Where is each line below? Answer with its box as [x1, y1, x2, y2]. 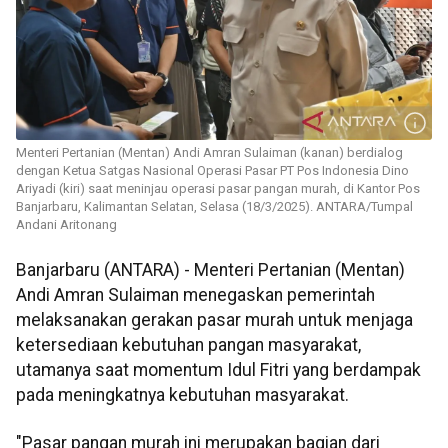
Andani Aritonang [16, 217, 117, 233]
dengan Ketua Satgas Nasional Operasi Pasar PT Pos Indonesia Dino [16, 163, 409, 179]
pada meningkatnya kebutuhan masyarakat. [16, 385, 349, 406]
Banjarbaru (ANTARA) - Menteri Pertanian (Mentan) [16, 260, 405, 281]
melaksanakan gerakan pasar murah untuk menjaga [16, 310, 413, 331]
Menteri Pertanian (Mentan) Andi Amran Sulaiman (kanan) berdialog [16, 145, 403, 161]
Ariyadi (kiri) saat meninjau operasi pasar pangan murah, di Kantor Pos [16, 181, 420, 197]
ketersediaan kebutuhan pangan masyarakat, [16, 335, 361, 356]
